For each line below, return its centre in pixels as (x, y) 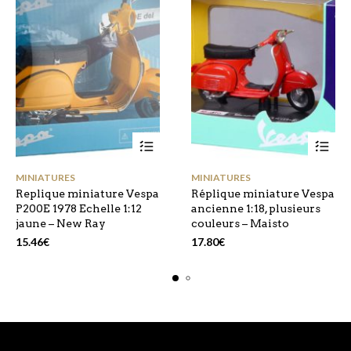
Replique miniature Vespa (87, 193)
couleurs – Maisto (240, 223)
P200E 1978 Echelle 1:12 (79, 208)
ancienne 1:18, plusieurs (256, 208)
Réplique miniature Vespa (263, 193)
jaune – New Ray (61, 223)
